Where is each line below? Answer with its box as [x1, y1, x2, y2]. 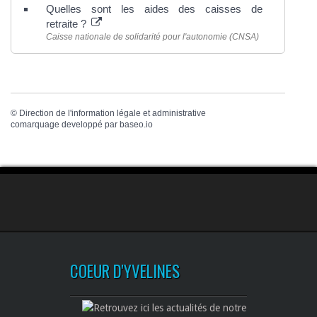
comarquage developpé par [11, 119, 120, 129]
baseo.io [120, 119, 153, 129]
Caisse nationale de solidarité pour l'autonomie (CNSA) [46, 32, 259, 42]
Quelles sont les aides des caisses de [46, 3, 263, 16]
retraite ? [46, 18, 89, 30]
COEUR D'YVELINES [70, 258, 180, 283]
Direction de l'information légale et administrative [19, 108, 206, 118]
